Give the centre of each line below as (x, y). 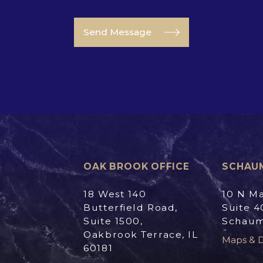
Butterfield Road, (131, 208)
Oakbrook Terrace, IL (141, 235)
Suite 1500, (113, 221)
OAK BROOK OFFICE (136, 166)
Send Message (117, 32)
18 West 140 (115, 194)
